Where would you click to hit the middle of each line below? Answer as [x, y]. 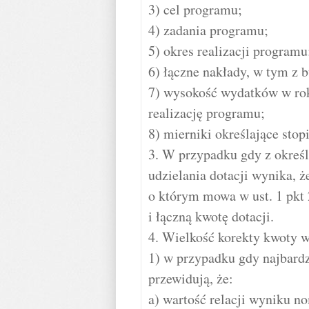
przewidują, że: [191, 278]
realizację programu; [207, 113]
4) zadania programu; [208, 30]
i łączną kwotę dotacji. [211, 216]
